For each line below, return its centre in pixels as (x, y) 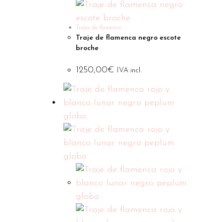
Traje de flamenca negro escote (129, 38)
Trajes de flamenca (99, 28)
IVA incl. (129, 70)
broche (87, 48)
